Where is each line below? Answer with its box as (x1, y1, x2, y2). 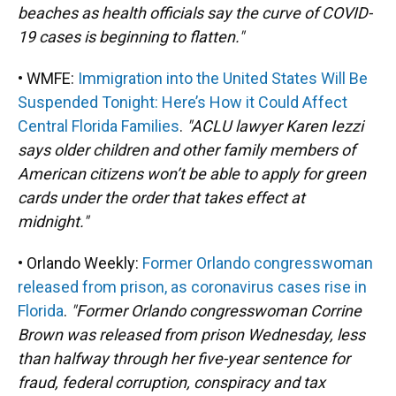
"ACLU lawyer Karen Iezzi (187, 117, 363, 135)
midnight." (18, 212, 88, 231)
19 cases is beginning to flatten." (18, 27, 244, 46)
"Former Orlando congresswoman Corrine (71, 301, 362, 320)
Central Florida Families (18, 117, 179, 135)
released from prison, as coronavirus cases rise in (18, 278, 367, 296)
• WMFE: (18, 69, 78, 88)
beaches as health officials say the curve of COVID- (18, 4, 372, 22)
